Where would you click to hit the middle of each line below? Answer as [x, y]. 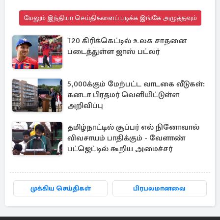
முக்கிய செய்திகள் [60, 189]
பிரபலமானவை [160, 189]
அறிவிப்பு [85, 106]
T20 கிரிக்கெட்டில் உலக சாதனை [127, 41]
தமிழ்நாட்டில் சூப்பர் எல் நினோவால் [133, 127]
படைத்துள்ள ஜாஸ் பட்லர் [113, 52]
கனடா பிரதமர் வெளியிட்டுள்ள [123, 95]
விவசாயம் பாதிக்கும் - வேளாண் [126, 138]
